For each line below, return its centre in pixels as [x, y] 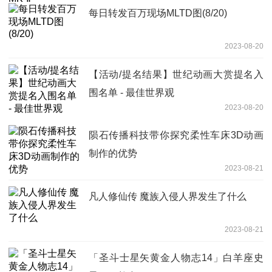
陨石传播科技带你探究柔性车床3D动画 [176, 135]
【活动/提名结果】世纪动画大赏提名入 [176, 74]
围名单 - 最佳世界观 [131, 92]
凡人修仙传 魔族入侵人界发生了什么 [168, 196]
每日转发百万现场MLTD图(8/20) [158, 13]
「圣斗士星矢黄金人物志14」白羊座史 [176, 257]
